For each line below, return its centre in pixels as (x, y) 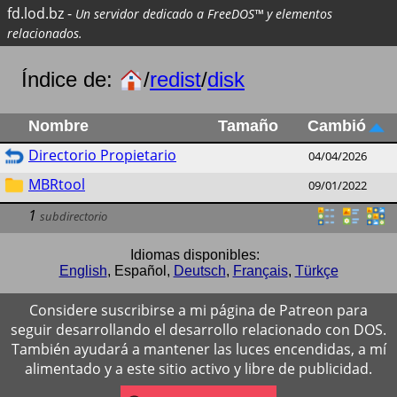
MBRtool (57, 185)
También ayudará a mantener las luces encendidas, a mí (198, 349)
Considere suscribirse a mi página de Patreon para (198, 310)
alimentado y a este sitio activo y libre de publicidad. (198, 368)
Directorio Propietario (102, 156)
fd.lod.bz (35, 13)
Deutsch (199, 270)
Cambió (337, 126)
